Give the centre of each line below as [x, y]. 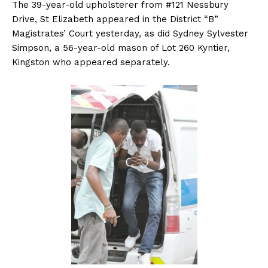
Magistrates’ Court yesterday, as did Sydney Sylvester [130, 34]
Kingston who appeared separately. [91, 63]
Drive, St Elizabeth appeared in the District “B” [115, 19]
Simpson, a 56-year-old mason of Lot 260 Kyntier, [121, 48]
